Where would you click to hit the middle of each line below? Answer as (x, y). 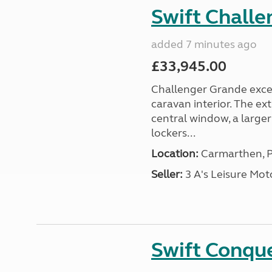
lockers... (173, 133)
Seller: (167, 174)
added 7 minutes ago (204, 44)
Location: (175, 154)
